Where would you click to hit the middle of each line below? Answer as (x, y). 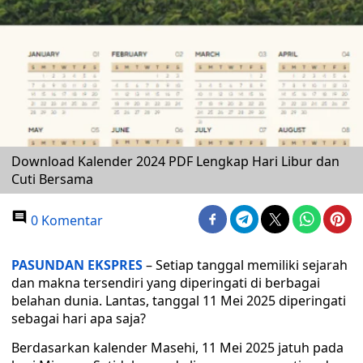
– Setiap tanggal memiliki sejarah (247, 265)
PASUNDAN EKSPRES (77, 265)
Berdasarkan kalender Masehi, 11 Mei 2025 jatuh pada (177, 348)
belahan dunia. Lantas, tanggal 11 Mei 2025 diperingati (179, 301)
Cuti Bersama (52, 179)
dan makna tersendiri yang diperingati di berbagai (166, 283)
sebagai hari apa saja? (79, 318)
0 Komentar (65, 220)
